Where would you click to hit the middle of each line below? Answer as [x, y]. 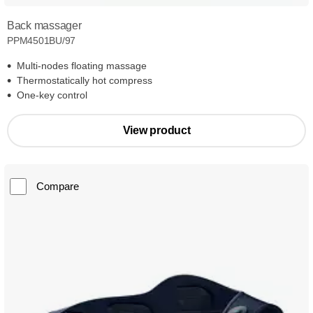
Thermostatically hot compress [85, 81]
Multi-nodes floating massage [82, 66]
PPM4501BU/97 [42, 41]
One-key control [52, 95]
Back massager [44, 26]
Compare [58, 187]
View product [156, 131]
